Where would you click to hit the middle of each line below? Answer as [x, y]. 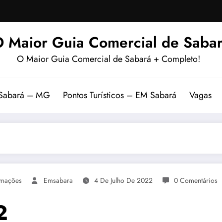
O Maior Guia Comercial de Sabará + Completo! [109, 59]
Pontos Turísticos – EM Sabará [119, 95]
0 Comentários [196, 180]
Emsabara [58, 180]
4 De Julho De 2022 [123, 180]
